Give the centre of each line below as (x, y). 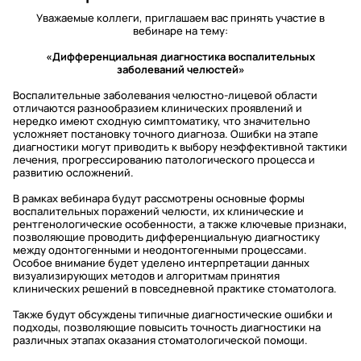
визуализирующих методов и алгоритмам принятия (146, 276)
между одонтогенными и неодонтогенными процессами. (160, 250)
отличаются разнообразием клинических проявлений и (158, 108)
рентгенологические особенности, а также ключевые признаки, (180, 224)
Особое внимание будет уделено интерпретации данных (161, 263)
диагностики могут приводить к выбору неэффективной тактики (180, 147)
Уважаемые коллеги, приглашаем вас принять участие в (180, 18)
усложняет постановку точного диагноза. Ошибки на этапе (166, 134)
